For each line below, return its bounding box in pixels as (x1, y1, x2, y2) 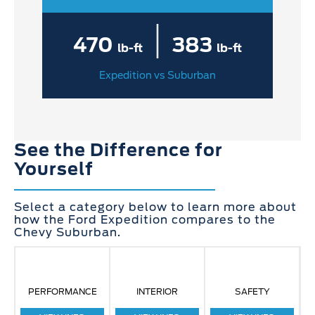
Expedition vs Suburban (99, 69, 216, 81)
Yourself (14, 158, 94, 179)
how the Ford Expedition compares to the (14, 212, 276, 226)
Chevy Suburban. (14, 225, 121, 239)
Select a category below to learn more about (14, 200, 297, 214)
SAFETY (234, 286, 270, 297)
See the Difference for (14, 139, 223, 160)
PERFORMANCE (27, 286, 97, 297)
